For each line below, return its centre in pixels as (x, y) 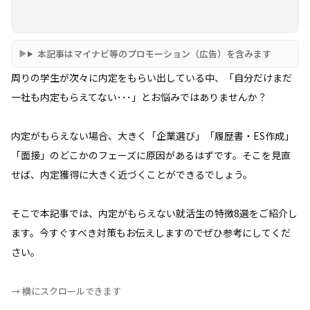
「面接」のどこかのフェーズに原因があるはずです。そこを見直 (151, 155)
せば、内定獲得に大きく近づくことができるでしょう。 (132, 174)
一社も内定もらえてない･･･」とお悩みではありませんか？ (139, 97)
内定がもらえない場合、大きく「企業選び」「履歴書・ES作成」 (153, 135)
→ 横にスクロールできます (66, 291)
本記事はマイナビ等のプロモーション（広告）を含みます (154, 53)
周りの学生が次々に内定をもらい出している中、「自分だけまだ (152, 77)
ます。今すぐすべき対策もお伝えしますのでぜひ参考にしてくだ (151, 232)
